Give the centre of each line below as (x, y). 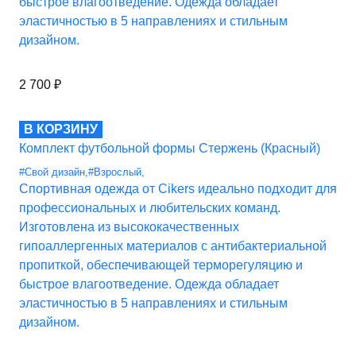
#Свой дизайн (52, 172)
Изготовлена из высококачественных (129, 227)
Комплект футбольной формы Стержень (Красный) (170, 149)
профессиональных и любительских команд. (150, 208)
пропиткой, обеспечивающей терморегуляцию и (161, 265)
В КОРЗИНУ (61, 130)
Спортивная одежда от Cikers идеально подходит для (178, 189)
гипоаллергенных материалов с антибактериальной (173, 246)
